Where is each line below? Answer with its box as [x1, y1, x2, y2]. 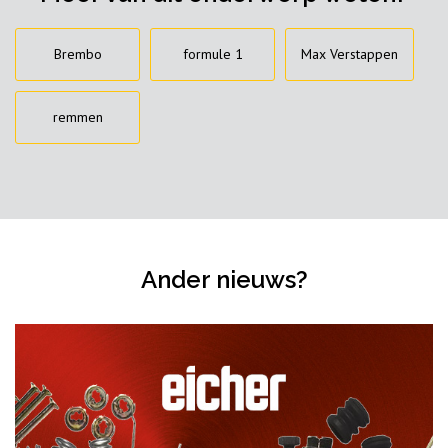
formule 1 [182, 45, 243, 64]
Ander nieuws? [140, 265, 308, 295]
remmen [52, 108, 103, 127]
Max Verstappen [301, 45, 398, 64]
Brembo [53, 45, 102, 64]
